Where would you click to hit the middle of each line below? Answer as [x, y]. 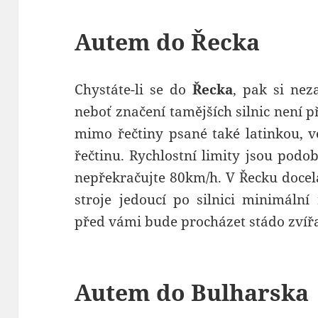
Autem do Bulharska [192, 292]
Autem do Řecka [168, 42]
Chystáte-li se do [134, 90]
